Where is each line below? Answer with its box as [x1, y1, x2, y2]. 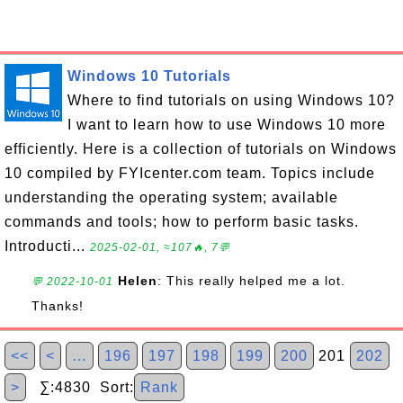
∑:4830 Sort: [26, 380, 134, 395]
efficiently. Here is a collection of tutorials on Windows [4, 141, 397, 157]
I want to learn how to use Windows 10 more [67, 117, 386, 132]
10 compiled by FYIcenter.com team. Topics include [4, 166, 375, 181]
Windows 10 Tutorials [67, 68, 231, 84]
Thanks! [31, 299, 84, 313]
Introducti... [4, 238, 90, 254]
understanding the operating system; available [4, 190, 338, 205]
